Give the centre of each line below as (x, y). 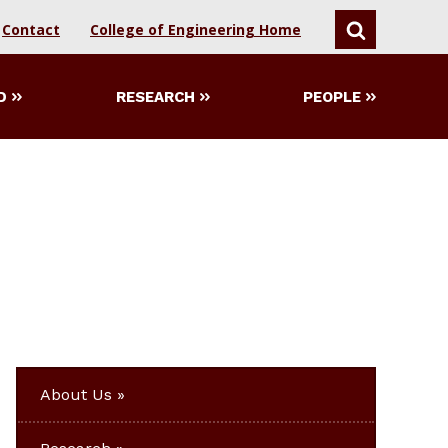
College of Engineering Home (195, 29)
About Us (76, 394)
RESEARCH (155, 96)
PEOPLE (332, 96)
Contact (31, 29)
